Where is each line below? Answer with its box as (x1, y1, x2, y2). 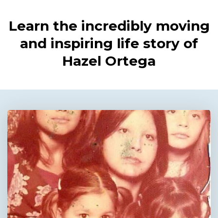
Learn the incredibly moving (8, 18, 210, 35)
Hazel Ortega (62, 53, 156, 70)
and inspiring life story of (20, 35, 198, 52)
